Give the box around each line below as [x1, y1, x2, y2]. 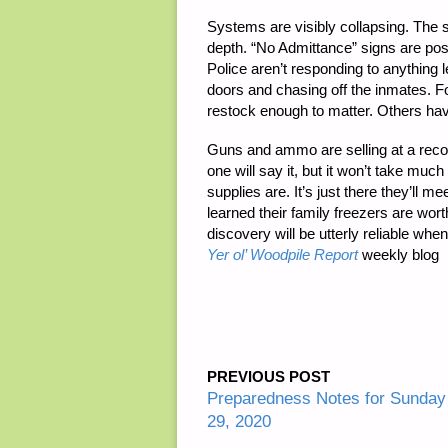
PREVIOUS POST [207, 367, 330, 385]
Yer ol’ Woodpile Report [207, 246, 358, 264]
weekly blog [358, 246, 439, 264]
